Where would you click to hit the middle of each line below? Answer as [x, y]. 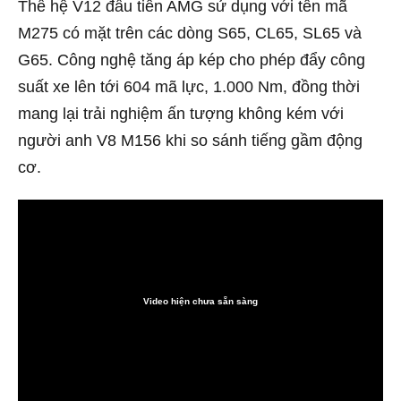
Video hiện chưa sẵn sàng [200, 302]
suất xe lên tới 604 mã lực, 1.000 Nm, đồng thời [189, 86]
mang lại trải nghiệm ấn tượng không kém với [181, 113]
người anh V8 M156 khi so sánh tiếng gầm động [190, 140]
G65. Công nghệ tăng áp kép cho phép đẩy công [192, 60]
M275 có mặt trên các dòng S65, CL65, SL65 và [190, 33]
